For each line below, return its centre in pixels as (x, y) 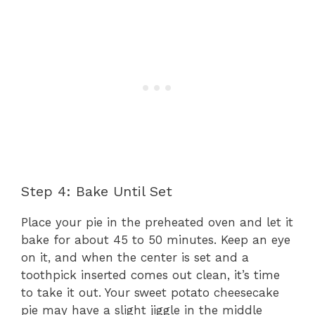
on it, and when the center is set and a (135, 257)
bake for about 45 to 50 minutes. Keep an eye (156, 239)
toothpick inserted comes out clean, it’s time (150, 275)
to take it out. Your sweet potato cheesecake (150, 292)
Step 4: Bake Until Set (97, 191)
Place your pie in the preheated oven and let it (157, 222)
